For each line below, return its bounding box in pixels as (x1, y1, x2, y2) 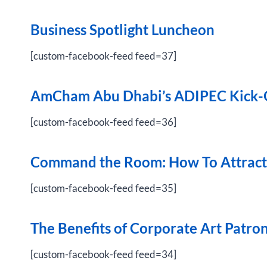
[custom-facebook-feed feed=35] (30, 182, 176, 194)
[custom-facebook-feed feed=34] (30, 248, 176, 260)
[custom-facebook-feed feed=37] (30, 49, 176, 62)
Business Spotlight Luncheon (30, 21, 215, 38)
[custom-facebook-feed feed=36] (30, 116, 176, 128)
